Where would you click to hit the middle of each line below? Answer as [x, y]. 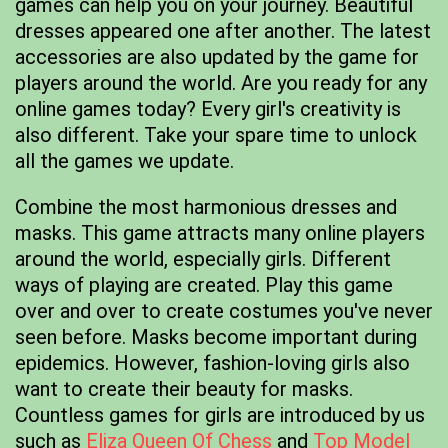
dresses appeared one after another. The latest [223, 31]
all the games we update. [124, 161]
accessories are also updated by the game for [217, 57]
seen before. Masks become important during [216, 337]
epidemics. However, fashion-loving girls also [212, 363]
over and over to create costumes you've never [224, 311]
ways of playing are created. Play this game [204, 285]
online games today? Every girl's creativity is [208, 109]
